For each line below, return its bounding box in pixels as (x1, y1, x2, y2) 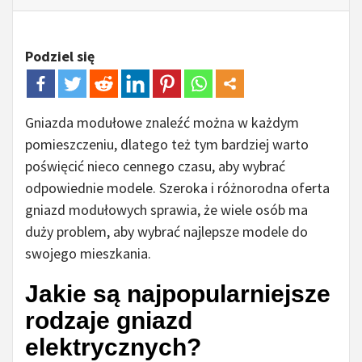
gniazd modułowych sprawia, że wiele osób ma (25, 200, 308, 220)
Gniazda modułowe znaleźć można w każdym (25, 113, 299, 133)
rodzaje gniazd (25, 307, 192, 335)
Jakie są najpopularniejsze (25, 280, 330, 308)
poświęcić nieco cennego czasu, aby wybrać (25, 157, 285, 176)
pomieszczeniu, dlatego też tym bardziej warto (25, 135, 309, 154)
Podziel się (25, 47, 95, 66)
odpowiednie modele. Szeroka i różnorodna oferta (25, 179, 330, 198)
